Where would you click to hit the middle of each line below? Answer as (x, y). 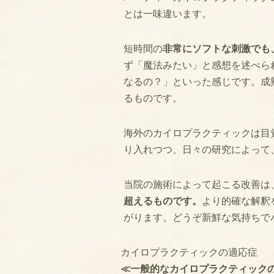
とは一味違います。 (168, 13)
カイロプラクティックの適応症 (189, 252)
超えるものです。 (163, 201)
